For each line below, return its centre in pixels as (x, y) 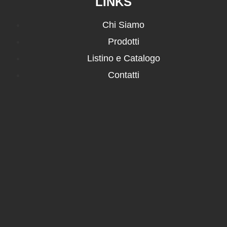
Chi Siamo (124, 25)
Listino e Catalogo (123, 58)
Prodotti (123, 42)
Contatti (123, 75)
